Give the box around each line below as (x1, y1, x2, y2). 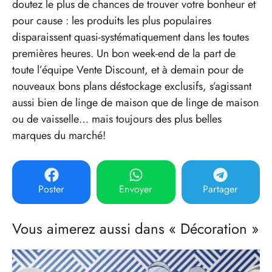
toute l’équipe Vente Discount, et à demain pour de (12, 61, 243, 78)
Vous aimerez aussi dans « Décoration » (12, 217, 259, 239)
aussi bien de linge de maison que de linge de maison (12, 94, 259, 110)
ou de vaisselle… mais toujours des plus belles (12, 110, 222, 127)
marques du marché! (12, 127, 106, 143)
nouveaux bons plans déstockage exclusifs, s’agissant (12, 78, 251, 94)
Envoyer (119, 182, 153, 196)
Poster (38, 182, 65, 196)
